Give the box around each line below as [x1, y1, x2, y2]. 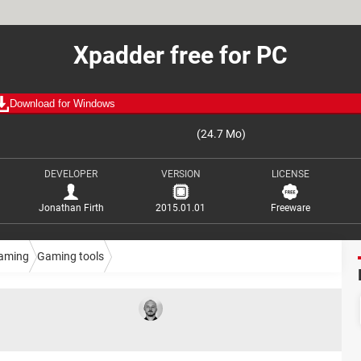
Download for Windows [10, 98, 115, 110]
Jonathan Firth [38, 202, 104, 214]
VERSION [160, 168, 201, 180]
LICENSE [271, 168, 309, 180]
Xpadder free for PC [73, 41, 288, 69]
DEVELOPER [44, 168, 98, 180]
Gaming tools [37, 249, 104, 263]
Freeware [270, 202, 310, 214]
